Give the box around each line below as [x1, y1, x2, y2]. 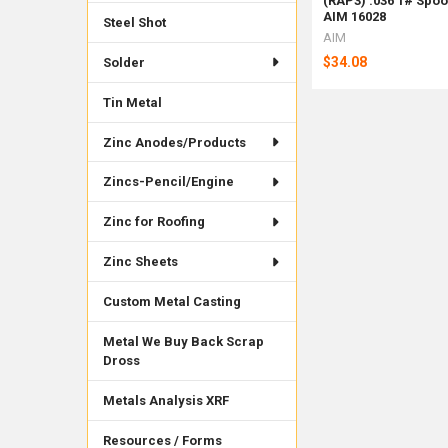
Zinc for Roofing [102, 214, 205, 230]
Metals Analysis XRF [102, 393, 229, 409]
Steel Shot [102, 14, 166, 30]
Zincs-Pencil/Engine [102, 174, 234, 190]
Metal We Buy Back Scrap [102, 334, 264, 350]
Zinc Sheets [102, 254, 178, 270]
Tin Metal [102, 94, 162, 110]
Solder [102, 54, 145, 70]
